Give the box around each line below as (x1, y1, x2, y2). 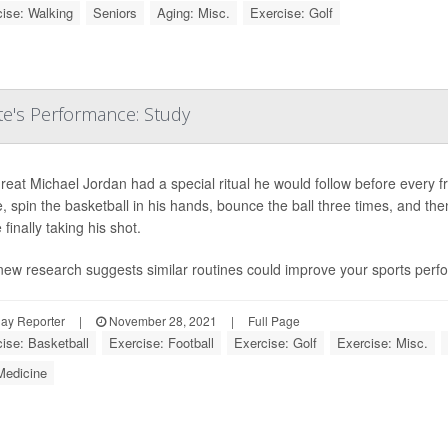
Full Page (248, 312, 300, 330)
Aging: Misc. (157, 3, 230, 23)
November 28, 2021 (106, 312, 217, 330)
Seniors (93, 3, 137, 23)
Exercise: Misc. (337, 333, 428, 353)
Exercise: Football (109, 333, 214, 353)
